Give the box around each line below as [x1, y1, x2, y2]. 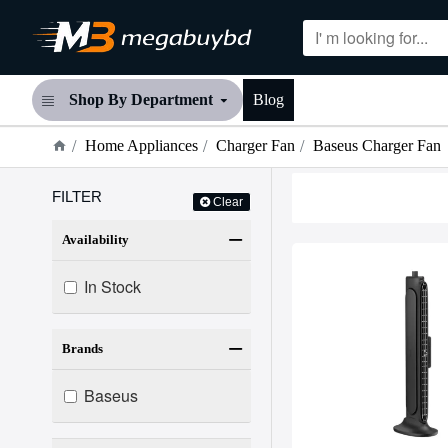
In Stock [84, 275, 141, 298]
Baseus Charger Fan [313, 137, 441, 154]
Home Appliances [85, 137, 198, 154]
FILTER [52, 188, 102, 205]
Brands [62, 341, 103, 356]
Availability [62, 232, 129, 247]
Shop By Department [69, 91, 213, 108]
